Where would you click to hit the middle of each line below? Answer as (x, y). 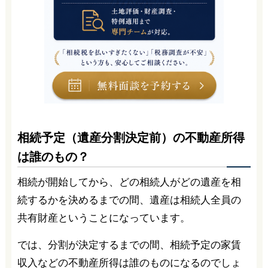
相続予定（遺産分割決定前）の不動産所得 (131, 137)
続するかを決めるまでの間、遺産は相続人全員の (129, 200)
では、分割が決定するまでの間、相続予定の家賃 (129, 245)
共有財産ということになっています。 (103, 218)
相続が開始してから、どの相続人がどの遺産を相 (129, 182)
